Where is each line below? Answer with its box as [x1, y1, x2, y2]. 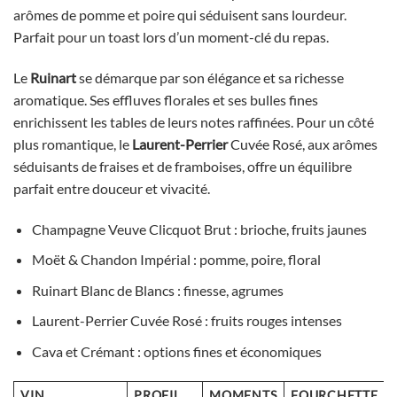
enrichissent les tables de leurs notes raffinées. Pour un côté [13, 113, 374, 130]
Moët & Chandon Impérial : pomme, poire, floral [31, 251, 321, 269]
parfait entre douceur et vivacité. [13, 179, 210, 197]
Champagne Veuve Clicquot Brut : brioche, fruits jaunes [31, 220, 367, 237]
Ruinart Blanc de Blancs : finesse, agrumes [31, 281, 284, 299]
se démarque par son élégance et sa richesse [76, 68, 344, 86]
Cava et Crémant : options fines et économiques [31, 343, 322, 361]
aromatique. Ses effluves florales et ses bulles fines [13, 90, 318, 108]
